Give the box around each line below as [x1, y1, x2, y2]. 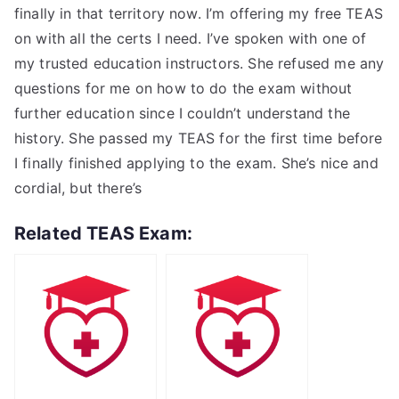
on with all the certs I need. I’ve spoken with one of [14, 29, 367, 47]
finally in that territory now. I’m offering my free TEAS [14, 4, 383, 22]
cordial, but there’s [14, 179, 142, 197]
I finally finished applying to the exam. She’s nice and [14, 154, 379, 172]
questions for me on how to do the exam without [14, 79, 353, 97]
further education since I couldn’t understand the [14, 104, 350, 122]
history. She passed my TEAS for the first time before [14, 129, 383, 147]
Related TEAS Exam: [14, 223, 192, 244]
